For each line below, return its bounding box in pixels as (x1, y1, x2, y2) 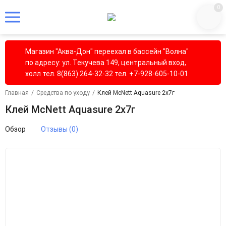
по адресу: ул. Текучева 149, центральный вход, (25, 59, 186, 67)
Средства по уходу (36, 89, 90, 96)
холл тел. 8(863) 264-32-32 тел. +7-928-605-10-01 (25, 70, 188, 78)
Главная (5, 89, 29, 96)
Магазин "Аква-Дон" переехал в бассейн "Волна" (25, 47, 189, 55)
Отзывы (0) (41, 125, 78, 133)
